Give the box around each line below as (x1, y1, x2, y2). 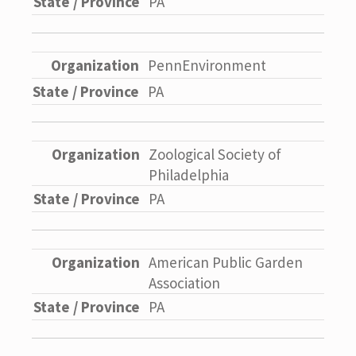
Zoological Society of (149, 145, 281, 164)
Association (149, 273, 220, 292)
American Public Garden (149, 252, 303, 272)
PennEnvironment (148, 55, 266, 75)
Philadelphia (149, 165, 229, 185)
